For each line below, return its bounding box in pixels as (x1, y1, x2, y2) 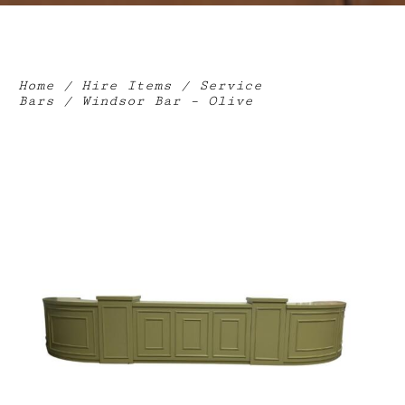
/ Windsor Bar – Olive (54, 92, 253, 108)
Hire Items (81, 77, 172, 93)
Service (199, 77, 262, 93)
